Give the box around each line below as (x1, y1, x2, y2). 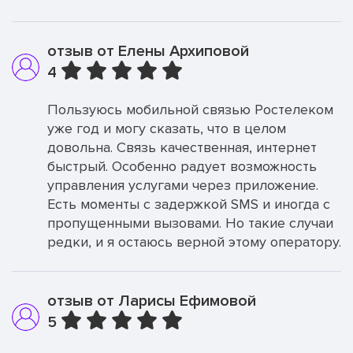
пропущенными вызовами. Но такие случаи (47, 214, 333, 232)
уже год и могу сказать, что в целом (47, 120, 286, 137)
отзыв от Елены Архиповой (47, 42, 249, 61)
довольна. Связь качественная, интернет (47, 139, 317, 156)
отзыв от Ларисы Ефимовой (47, 292, 256, 310)
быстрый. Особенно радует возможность (47, 158, 317, 175)
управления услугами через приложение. (47, 176, 318, 194)
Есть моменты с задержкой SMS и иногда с (47, 195, 330, 213)
